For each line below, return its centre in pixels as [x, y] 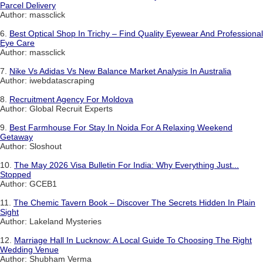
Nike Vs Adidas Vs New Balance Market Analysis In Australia [120, 71]
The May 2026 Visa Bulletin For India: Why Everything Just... [127, 165]
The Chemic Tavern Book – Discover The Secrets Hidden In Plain [134, 203]
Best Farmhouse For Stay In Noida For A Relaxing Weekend [121, 128]
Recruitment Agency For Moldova [71, 100]
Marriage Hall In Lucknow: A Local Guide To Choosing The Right [133, 240]
